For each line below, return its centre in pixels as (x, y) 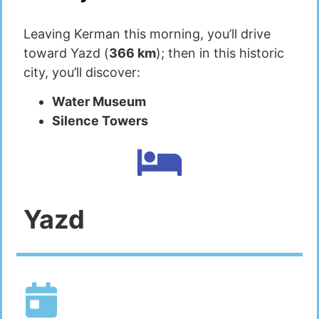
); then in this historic (220, 53)
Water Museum (99, 101)
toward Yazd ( (66, 53)
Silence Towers (100, 120)
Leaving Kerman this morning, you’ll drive (147, 33)
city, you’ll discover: (82, 72)
